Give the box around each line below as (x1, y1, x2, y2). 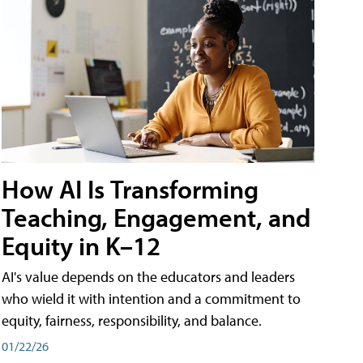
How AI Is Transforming (2, 173, 258, 206)
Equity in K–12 (2, 229, 160, 263)
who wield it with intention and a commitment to (2, 289, 301, 309)
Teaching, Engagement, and (2, 201, 311, 234)
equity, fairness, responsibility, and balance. (2, 311, 262, 331)
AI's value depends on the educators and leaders (2, 267, 295, 287)
